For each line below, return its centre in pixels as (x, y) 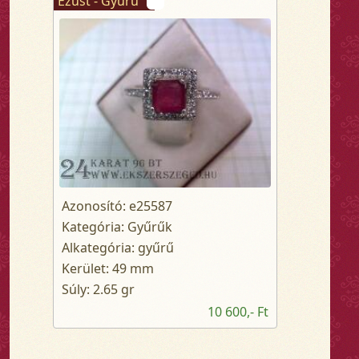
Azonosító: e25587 (117, 206)
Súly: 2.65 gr (98, 290)
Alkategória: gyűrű (118, 248)
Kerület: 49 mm (108, 269)
